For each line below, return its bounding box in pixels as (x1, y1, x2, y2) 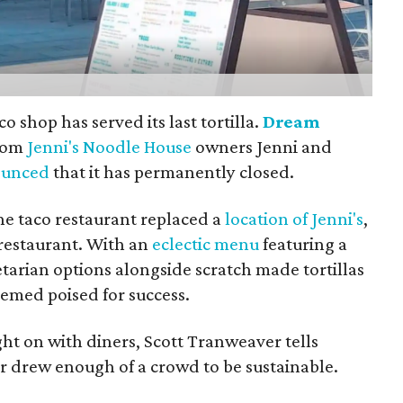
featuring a (259, 232, 348, 255)
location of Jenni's (225, 207, 364, 229)
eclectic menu (152, 232, 260, 255)
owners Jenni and (192, 135, 333, 157)
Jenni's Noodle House (27, 135, 193, 157)
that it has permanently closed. (49, 160, 295, 183)
